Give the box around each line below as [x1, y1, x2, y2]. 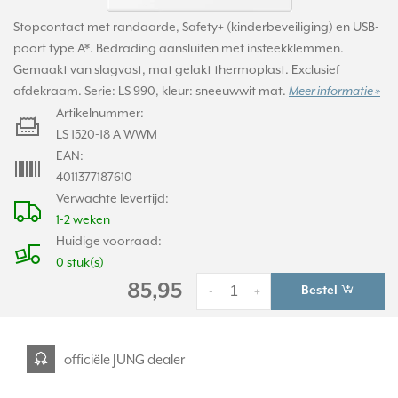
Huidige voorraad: [56, 234, 162, 248]
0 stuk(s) [56, 255, 104, 269]
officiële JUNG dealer [64, 351, 185, 367]
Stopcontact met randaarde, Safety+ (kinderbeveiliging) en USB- [13, 20, 379, 34]
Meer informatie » [289, 84, 380, 99]
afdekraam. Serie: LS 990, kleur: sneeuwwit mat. [13, 84, 289, 98]
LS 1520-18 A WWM [56, 127, 157, 141]
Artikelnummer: [56, 106, 144, 120]
